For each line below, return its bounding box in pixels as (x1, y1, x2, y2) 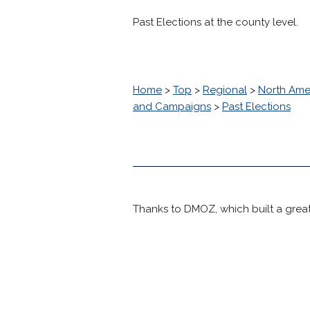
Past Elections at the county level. (133, 16, 298, 28)
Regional (203, 84, 247, 96)
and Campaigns (133, 100, 211, 113)
